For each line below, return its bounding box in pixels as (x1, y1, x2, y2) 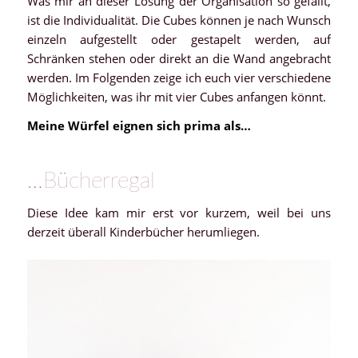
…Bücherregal (26, 169, 155, 193)
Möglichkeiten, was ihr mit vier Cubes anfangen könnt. (26, 88, 326, 105)
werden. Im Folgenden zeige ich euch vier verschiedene (26, 69, 332, 86)
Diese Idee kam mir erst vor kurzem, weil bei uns (26, 205, 332, 221)
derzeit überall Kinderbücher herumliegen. (26, 224, 260, 240)
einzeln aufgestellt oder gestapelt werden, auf (26, 30, 332, 47)
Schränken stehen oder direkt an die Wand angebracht (26, 50, 332, 66)
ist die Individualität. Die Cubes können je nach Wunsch (26, 11, 332, 28)
